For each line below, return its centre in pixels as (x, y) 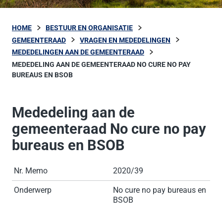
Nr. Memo (31, 171)
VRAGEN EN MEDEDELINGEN (125, 40)
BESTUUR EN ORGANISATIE (89, 28)
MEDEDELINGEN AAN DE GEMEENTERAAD (78, 52)
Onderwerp (33, 190)
